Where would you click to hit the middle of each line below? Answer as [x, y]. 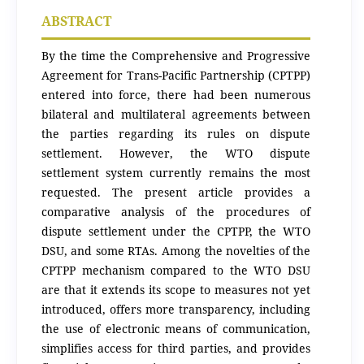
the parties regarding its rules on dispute [176, 133]
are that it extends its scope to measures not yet [176, 289]
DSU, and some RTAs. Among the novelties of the [176, 250]
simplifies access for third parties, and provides [176, 348]
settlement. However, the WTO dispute [176, 153]
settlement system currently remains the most [176, 172]
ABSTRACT [76, 21]
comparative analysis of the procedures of [176, 211]
